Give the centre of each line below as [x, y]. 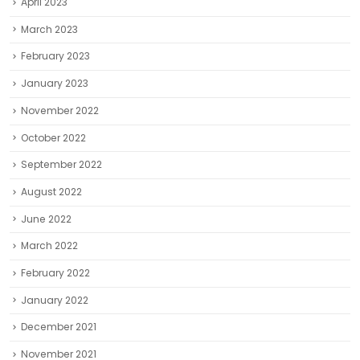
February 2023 [55, 56]
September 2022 [61, 165]
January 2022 [55, 300]
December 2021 [59, 327]
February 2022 [55, 272]
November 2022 [60, 110]
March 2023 [49, 29]
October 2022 [53, 137]
